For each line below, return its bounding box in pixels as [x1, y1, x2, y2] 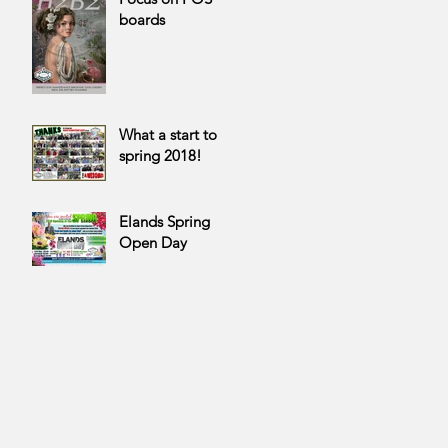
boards [119, 10, 165, 29]
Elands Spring [119, 212, 210, 231]
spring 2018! [119, 146, 202, 165]
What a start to [119, 125, 217, 144]
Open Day [119, 233, 187, 252]
